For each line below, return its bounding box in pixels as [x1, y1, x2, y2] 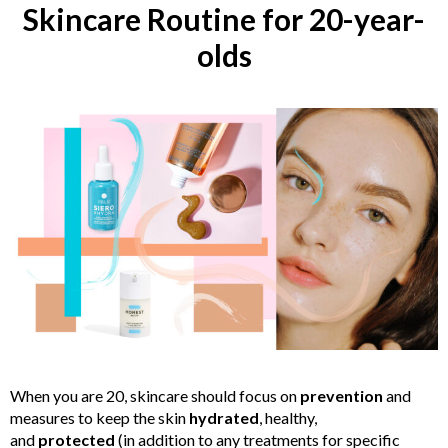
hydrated [189, 407, 259, 427]
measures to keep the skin [10, 407, 189, 427]
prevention [300, 385, 383, 405]
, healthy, [259, 407, 317, 427]
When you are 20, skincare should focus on [10, 385, 300, 405]
